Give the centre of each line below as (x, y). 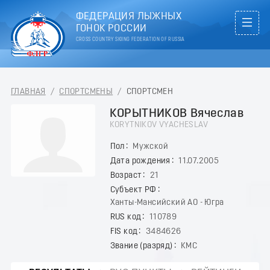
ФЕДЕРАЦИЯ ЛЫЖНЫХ (128, 17)
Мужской (150, 146)
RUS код (126, 217)
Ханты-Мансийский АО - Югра (167, 202)
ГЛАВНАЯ (28, 92)
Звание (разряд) (141, 246)
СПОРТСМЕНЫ (86, 92)
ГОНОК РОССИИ (111, 29)
